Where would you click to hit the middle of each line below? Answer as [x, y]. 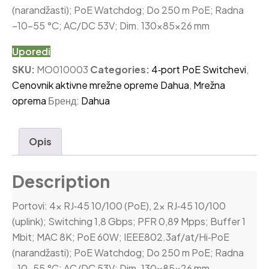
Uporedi [31, 51]
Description [61, 181]
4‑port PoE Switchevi [199, 69]
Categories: [120, 69]
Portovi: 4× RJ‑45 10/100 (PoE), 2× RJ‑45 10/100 [119, 205]
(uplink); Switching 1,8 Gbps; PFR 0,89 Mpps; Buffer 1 [129, 221]
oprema [29, 100]
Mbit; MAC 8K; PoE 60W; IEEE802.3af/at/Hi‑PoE [121, 237]
